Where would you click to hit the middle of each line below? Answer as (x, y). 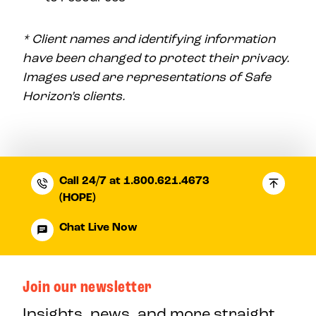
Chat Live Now (98, 227)
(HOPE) (77, 197)
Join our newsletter (87, 287)
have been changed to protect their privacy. (156, 58)
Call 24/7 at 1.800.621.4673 (134, 181)
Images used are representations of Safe (147, 77)
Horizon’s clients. (74, 96)
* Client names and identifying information (149, 39)
